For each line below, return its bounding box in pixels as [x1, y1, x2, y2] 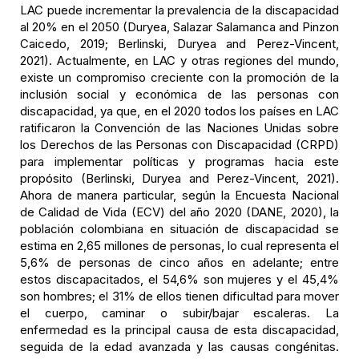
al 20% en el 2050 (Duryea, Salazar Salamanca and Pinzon [20, 19, 339, 34]
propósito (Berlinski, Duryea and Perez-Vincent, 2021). [20, 171, 339, 186]
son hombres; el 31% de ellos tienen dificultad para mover [20, 288, 339, 304]
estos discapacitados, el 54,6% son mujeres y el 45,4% [20, 272, 339, 287]
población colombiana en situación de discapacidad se [20, 221, 339, 236]
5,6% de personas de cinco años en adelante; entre [20, 255, 339, 270]
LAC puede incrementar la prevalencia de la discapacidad [20, 2, 339, 18]
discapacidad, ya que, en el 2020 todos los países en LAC [20, 103, 339, 119]
